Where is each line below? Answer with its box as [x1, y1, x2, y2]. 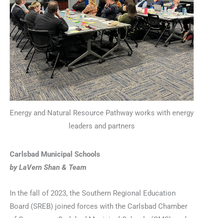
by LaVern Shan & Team [10, 163, 87, 172]
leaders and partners [69, 121, 135, 130]
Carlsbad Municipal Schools [10, 150, 100, 159]
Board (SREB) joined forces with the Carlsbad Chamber [10, 201, 187, 211]
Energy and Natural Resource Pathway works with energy [10, 108, 194, 117]
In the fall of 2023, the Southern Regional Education [10, 188, 176, 198]
